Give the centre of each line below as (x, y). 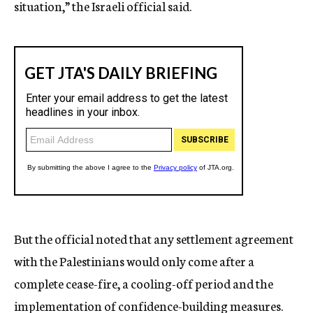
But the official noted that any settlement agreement (154, 238)
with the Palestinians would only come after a (134, 261)
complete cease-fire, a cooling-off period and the (144, 283)
